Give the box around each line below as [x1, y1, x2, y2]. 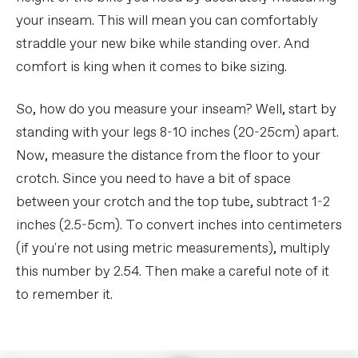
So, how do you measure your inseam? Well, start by [16, 101, 336, 120]
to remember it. [16, 286, 113, 305]
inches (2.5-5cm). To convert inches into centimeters [16, 217, 342, 236]
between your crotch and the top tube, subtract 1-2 [16, 193, 330, 213]
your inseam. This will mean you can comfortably [16, 12, 318, 31]
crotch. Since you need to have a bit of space [16, 170, 291, 189]
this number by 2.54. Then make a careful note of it [16, 263, 329, 282]
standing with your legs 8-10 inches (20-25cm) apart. [16, 124, 339, 143]
